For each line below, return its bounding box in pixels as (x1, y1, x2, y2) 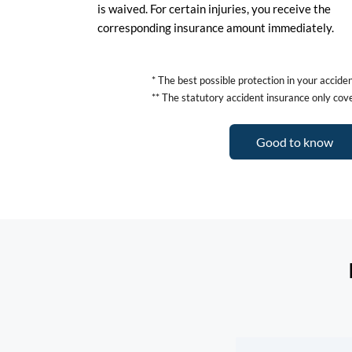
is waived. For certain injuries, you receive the (97, 2, 331, 16)
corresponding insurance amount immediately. (97, 20, 334, 35)
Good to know (256, 134, 334, 149)
